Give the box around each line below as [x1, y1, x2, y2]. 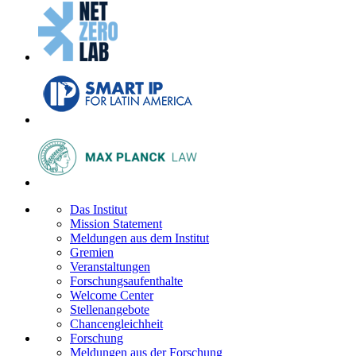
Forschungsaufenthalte [70, 274, 183, 288]
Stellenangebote [70, 303, 149, 317]
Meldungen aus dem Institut [70, 231, 209, 246]
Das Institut [70, 203, 127, 217]
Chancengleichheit [70, 317, 163, 331]
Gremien [70, 246, 114, 260]
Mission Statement [70, 217, 162, 231]
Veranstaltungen [70, 260, 150, 274]
